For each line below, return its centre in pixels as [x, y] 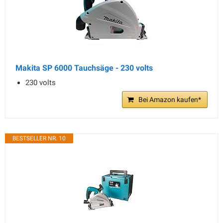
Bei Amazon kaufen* [170, 100]
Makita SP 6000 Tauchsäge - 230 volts [84, 68]
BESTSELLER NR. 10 [39, 138]
